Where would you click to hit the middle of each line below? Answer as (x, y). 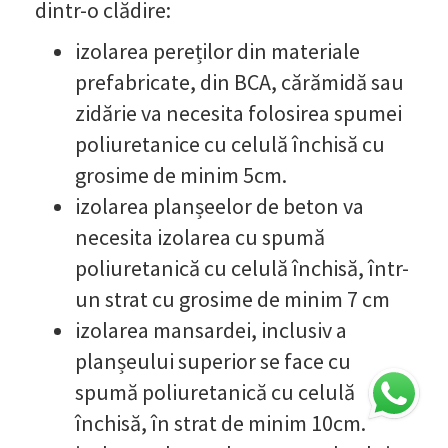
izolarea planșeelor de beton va (219, 205)
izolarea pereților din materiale (217, 50)
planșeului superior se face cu (213, 360)
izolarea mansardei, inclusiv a (211, 329)
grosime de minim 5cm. (181, 174)
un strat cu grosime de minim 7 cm (232, 298)
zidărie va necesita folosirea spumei (238, 112)
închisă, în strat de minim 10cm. (220, 422)
